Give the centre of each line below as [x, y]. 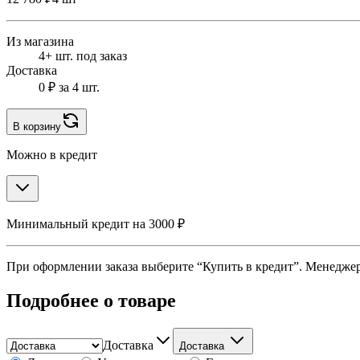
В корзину [37, 127]
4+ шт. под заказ [83, 56]
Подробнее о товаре [91, 301]
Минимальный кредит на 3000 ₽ [96, 224]
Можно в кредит [52, 155]
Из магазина [40, 42]
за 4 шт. [78, 88]
